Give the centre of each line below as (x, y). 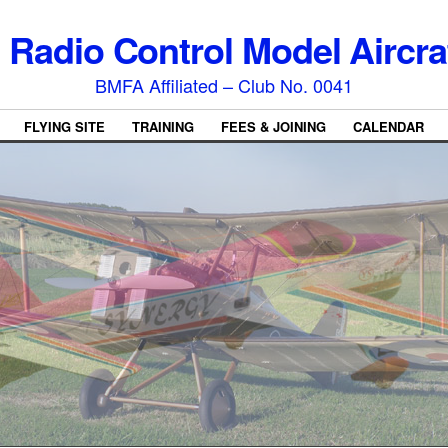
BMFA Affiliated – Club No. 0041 (224, 85)
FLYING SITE (64, 127)
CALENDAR (388, 127)
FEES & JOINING (273, 127)
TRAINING (163, 127)
